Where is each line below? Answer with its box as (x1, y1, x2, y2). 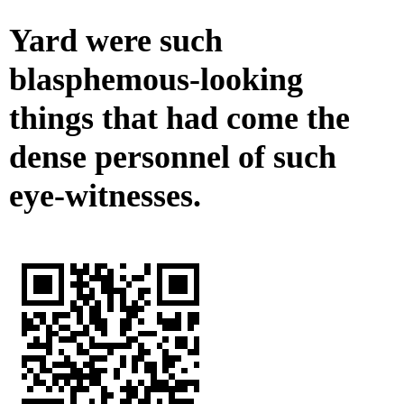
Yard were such (9, 23, 223, 60)
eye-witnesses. (9, 178, 201, 215)
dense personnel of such (9, 139, 336, 176)
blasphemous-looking (9, 61, 303, 98)
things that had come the (9, 100, 350, 137)
